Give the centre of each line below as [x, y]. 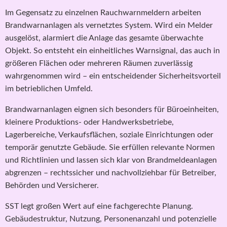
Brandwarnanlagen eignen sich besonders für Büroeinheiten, [112, 110]
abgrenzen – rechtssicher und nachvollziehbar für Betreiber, [111, 173]
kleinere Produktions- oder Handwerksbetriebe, [89, 122]
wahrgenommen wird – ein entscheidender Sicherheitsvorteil [113, 76]
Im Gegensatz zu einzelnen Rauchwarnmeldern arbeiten [103, 13]
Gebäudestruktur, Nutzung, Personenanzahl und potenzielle [111, 219]
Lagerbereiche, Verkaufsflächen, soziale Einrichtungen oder [109, 135]
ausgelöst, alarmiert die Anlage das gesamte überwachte [104, 38]
